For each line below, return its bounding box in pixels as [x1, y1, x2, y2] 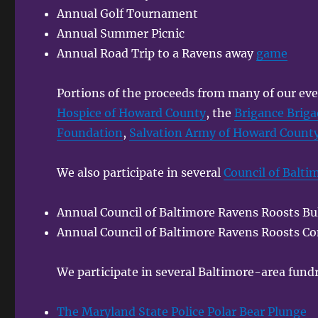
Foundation [57, 125, 124, 140]
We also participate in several [57, 165, 224, 180]
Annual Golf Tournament [57, 6, 199, 21]
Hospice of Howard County [57, 105, 207, 120]
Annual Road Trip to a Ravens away [57, 45, 257, 60]
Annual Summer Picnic [57, 26, 185, 40]
